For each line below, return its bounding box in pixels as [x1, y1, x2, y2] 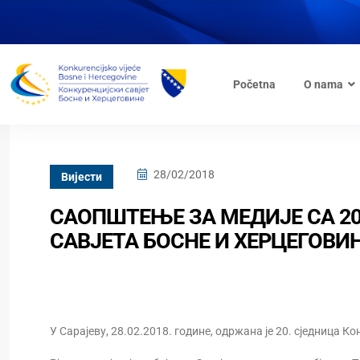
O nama [303, 78, 343, 91]
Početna [232, 78, 276, 91]
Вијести [61, 170, 102, 183]
